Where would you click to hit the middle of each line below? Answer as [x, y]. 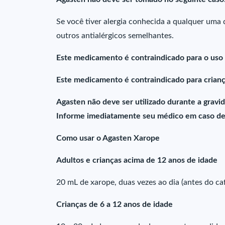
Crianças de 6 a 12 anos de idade [115, 204]
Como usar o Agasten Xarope [108, 138]
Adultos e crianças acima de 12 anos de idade [137, 160]
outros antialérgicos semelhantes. [115, 36]
